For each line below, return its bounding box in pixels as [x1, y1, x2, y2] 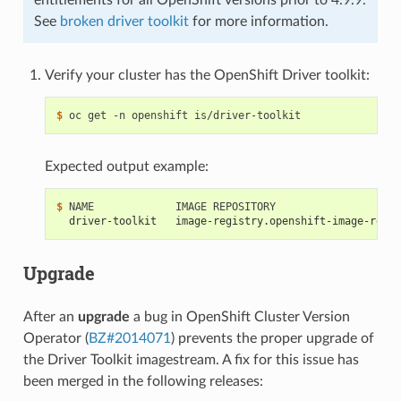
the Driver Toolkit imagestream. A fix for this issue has [22, 352, 359, 367]
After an [22, 309, 78, 324]
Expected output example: [44, 158, 209, 174]
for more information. [188, 13, 328, 29]
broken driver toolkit [59, 13, 189, 29]
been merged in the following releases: [22, 373, 263, 388]
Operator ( [22, 330, 89, 346]
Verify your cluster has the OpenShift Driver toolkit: [44, 67, 370, 82]
